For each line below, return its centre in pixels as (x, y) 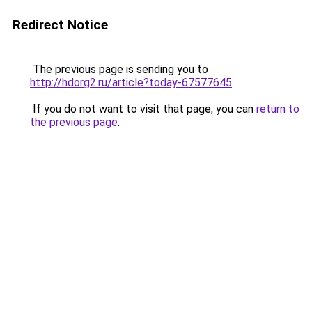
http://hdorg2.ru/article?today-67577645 (131, 83)
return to (278, 109)
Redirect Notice (60, 25)
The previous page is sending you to (119, 69)
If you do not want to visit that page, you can (143, 109)
